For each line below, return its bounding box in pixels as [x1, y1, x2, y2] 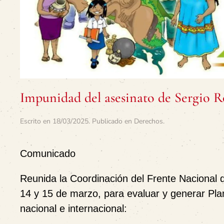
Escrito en [20, 116, 52, 126]
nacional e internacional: [20, 203, 127, 214]
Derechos [134, 116, 163, 126]
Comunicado [20, 148, 75, 159]
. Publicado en [88, 116, 134, 126]
